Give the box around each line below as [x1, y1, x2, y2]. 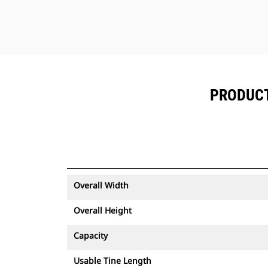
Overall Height [74, 205, 132, 216]
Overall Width [74, 179, 129, 191]
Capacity [74, 230, 108, 241]
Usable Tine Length [74, 255, 151, 266]
